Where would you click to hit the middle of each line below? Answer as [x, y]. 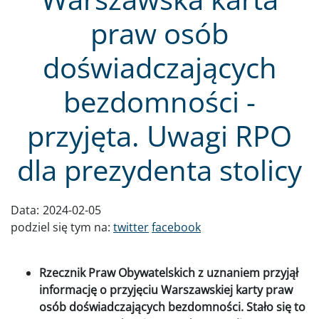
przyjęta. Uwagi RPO [159, 135]
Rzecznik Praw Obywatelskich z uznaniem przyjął [169, 272]
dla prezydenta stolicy [159, 169]
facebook [176, 227]
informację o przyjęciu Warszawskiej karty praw [166, 289]
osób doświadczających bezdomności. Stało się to [172, 307]
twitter [131, 227]
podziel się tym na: [62, 227]
